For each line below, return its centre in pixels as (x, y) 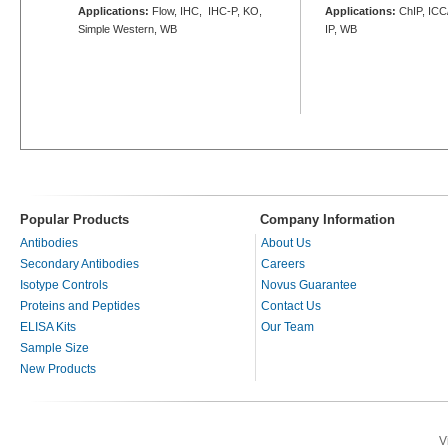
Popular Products (74, 219)
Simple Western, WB (127, 28)
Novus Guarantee (309, 284)
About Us (286, 242)
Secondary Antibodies (79, 263)
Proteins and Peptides (80, 305)
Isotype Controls (64, 284)
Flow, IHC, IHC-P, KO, (205, 10)
